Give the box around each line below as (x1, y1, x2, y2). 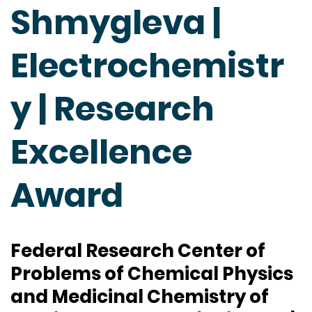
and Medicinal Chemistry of (10, 284, 269, 310)
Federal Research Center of (10, 238, 265, 264)
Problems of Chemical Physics (10, 261, 293, 287)
